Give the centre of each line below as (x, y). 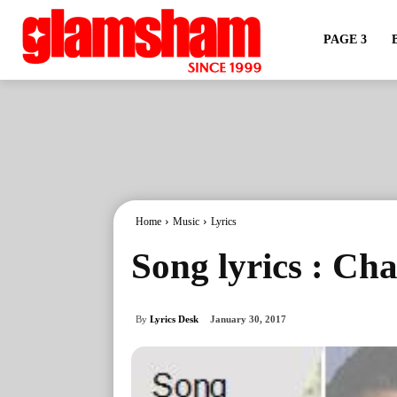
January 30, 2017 (248, 319)
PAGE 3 (345, 39)
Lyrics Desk (174, 319)
